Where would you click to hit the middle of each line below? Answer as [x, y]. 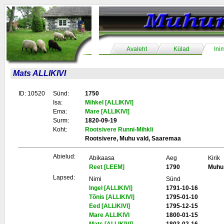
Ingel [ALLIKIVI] [111, 188]
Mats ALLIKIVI [39, 73]
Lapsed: [64, 177]
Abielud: [64, 156]
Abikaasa [102, 158]
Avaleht [136, 49]
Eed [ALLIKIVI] [109, 206]
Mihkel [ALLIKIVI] [109, 102]
